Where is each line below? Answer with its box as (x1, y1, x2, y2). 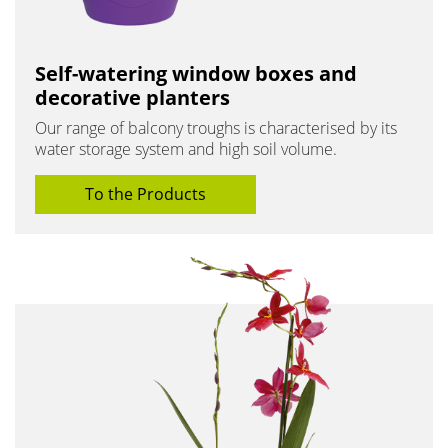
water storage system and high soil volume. (35, 137, 337, 160)
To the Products (85, 182, 206, 205)
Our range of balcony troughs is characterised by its (35, 116, 397, 139)
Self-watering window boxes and (35, 59, 357, 87)
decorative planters (35, 83, 230, 111)
